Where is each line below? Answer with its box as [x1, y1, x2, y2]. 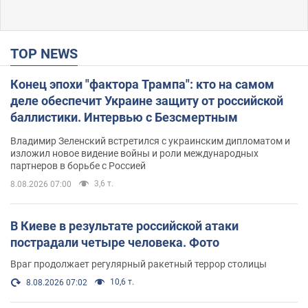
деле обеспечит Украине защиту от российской [10, 93, 283, 108]
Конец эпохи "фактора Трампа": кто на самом [10, 76, 274, 91]
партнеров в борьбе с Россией [10, 159, 146, 171]
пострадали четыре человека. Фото [10, 234, 219, 250]
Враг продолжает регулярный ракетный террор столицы [10, 258, 267, 269]
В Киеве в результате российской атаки [10, 218, 239, 233]
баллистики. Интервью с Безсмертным [10, 109, 238, 124]
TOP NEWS [19, 45, 78, 62]
